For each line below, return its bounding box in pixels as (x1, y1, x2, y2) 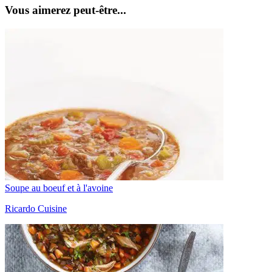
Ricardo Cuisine (5, 203, 67, 214)
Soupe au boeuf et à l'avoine (5, 182, 113, 193)
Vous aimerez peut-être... (5, 4, 126, 17)
